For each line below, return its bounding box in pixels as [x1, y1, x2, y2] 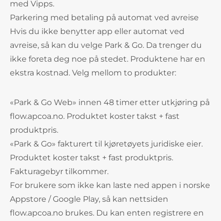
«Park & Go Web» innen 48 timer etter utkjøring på [10, 98, 210, 107]
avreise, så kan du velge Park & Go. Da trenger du [10, 40, 202, 50]
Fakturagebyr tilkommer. [10, 167, 110, 176]
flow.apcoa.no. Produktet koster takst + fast [10, 111, 180, 121]
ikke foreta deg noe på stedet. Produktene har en [10, 54, 205, 64]
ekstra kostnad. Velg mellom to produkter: [10, 68, 176, 77]
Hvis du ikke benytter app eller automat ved [10, 27, 184, 36]
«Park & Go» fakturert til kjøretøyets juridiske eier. [10, 139, 203, 148]
